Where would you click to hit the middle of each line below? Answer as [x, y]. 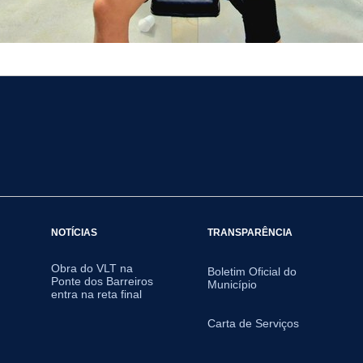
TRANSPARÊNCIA [250, 232]
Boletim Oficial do [252, 271]
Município [232, 284]
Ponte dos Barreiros [102, 281]
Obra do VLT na [92, 268]
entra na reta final [96, 294]
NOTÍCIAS [74, 232]
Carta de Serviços [253, 323]
